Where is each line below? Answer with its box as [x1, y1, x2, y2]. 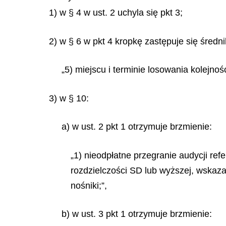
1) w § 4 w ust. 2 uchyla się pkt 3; [49, 8, 183, 18]
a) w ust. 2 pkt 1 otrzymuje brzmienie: [62, 122, 212, 132]
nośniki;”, [71, 180, 107, 191]
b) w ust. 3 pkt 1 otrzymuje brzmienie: [62, 209, 212, 219]
